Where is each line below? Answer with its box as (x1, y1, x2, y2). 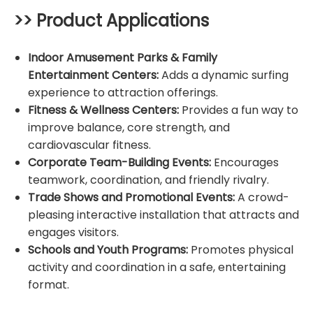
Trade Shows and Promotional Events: (28, 189, 235, 206)
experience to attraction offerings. (28, 85, 218, 101)
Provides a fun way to (182, 102, 298, 119)
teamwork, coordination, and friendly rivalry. (28, 172, 269, 189)
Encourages (211, 154, 279, 171)
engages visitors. (28, 224, 119, 241)
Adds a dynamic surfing (159, 67, 289, 84)
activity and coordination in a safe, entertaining (28, 259, 286, 276)
